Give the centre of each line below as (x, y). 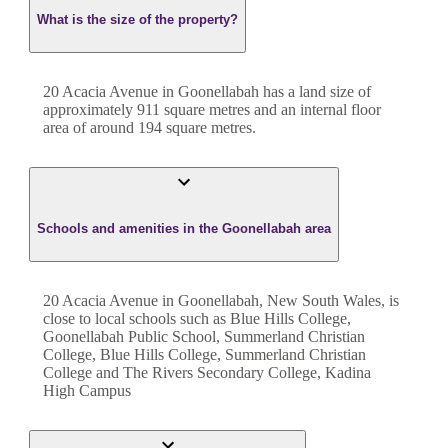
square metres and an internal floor (270, 110)
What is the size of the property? (137, 19)
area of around (90, 128)
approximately (90, 110)
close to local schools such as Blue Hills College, (197, 318)
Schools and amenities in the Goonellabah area (184, 228)
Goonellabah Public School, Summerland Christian (204, 336)
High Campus (87, 390)
